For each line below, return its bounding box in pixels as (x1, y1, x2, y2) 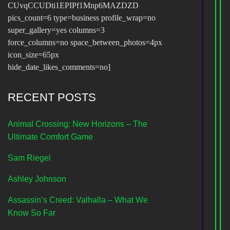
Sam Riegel (8, 154, 51, 163)
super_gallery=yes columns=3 (8, 26, 105, 35)
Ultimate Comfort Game (8, 132, 93, 142)
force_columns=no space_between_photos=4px (8, 38, 162, 47)
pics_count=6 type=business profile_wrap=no (8, 13, 156, 23)
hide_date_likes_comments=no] (8, 63, 110, 72)
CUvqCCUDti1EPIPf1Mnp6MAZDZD (8, 1, 139, 10)
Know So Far (8, 208, 55, 218)
